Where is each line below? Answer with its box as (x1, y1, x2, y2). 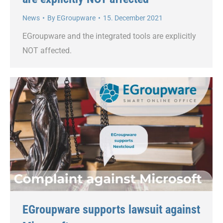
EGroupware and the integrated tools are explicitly (22, 31, 196, 41)
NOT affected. (22, 45, 72, 55)
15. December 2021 (103, 13, 163, 22)
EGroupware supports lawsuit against (22, 202, 200, 217)
